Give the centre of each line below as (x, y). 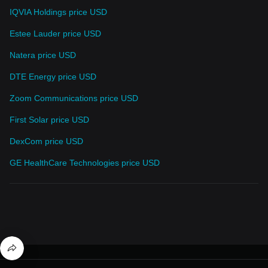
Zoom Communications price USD (74, 98)
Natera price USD (43, 55)
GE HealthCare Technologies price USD (85, 162)
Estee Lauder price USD (55, 33)
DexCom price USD (46, 141)
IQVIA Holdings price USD (58, 12)
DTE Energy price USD (53, 76)
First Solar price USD (49, 119)
